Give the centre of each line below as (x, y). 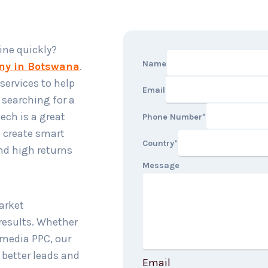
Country (158, 144)
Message (161, 165)
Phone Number (172, 117)
